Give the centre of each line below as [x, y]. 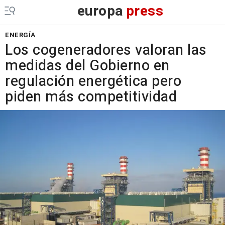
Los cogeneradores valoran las [106, 50]
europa [100, 11]
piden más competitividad [91, 97]
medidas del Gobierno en [87, 66]
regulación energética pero [93, 81]
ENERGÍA [20, 35]
